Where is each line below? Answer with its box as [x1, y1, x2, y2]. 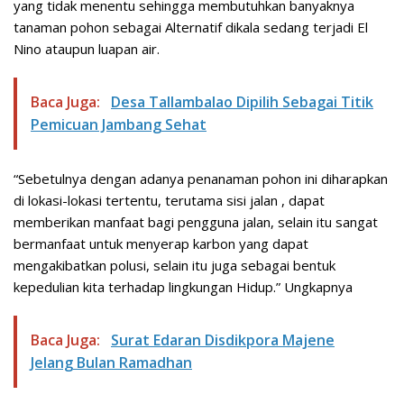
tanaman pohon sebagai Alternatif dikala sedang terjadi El [14, 17, 368, 36]
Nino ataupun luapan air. [14, 39, 160, 58]
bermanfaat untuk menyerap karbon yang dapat [14, 234, 308, 252]
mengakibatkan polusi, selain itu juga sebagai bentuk [14, 255, 335, 274]
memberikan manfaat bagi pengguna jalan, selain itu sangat [14, 212, 378, 231]
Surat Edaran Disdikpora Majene [111, 329, 335, 350]
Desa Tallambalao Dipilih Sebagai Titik [111, 91, 373, 112]
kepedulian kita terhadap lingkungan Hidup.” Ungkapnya [14, 277, 353, 296]
